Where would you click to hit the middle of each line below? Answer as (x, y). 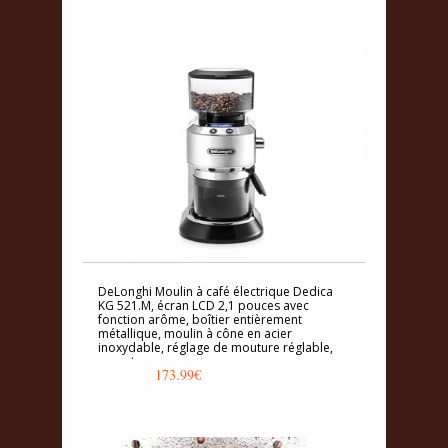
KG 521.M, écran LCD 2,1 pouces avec (203, 305)
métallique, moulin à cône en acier (195, 333)
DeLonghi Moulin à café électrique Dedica (215, 291)
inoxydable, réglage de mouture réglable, (215, 347)
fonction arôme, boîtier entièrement (200, 319)
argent (116, 361)
